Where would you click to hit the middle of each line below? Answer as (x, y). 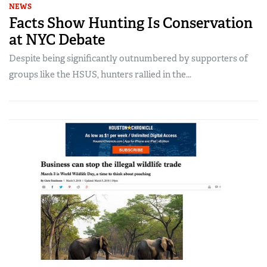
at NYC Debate (57, 40)
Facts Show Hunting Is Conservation (131, 23)
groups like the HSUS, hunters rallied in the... (100, 75)
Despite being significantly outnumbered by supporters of (128, 59)
